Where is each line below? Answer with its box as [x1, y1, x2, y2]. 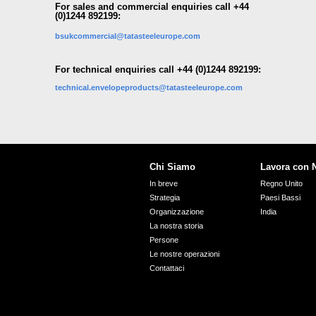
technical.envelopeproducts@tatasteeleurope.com [54, 83, 243, 92]
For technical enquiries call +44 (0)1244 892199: [54, 64, 261, 75]
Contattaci [150, 264, 185, 273]
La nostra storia [150, 221, 204, 231]
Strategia [150, 193, 181, 202]
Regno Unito [260, 179, 303, 188]
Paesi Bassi [260, 193, 301, 202]
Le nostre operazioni [150, 250, 220, 259]
